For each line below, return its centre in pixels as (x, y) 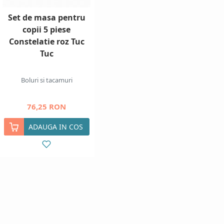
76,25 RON (46, 106)
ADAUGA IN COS (55, 127)
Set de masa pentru (46, 17)
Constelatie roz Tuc (46, 41)
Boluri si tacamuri (46, 80)
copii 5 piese (46, 29)
